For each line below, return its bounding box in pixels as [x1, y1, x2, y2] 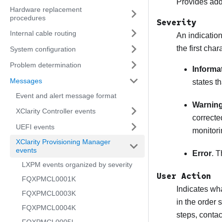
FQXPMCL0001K [22, 175, 76, 183]
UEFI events [16, 122, 55, 131]
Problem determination [10, 60, 81, 69]
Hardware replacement [10, 5, 82, 13]
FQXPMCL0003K [22, 189, 76, 197]
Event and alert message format [16, 92, 116, 100]
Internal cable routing [10, 29, 76, 37]
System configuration [10, 45, 76, 53]
